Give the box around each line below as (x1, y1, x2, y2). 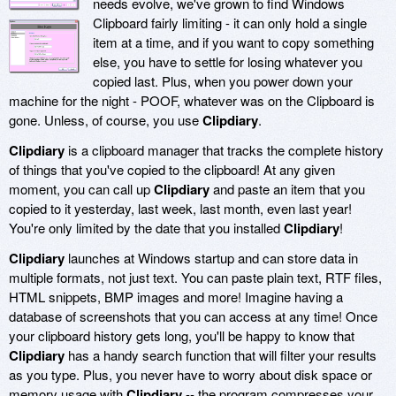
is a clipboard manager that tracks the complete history (65, 141, 384, 160)
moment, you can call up (9, 179, 154, 199)
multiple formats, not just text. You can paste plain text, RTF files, (9, 268, 382, 287)
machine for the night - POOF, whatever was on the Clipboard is (9, 91, 375, 110)
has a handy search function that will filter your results (65, 346, 377, 365)
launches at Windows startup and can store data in (65, 248, 358, 268)
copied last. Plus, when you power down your (93, 72, 353, 91)
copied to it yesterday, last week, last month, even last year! (9, 199, 352, 218)
